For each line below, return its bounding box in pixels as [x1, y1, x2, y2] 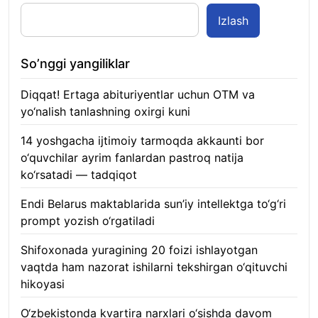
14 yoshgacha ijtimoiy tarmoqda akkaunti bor [21, 133, 264, 148]
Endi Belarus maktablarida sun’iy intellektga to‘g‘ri [21, 197, 286, 211]
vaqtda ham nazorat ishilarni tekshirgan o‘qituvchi [21, 260, 287, 274]
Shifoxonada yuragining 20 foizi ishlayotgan [21, 243, 258, 257]
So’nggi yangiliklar [21, 56, 130, 71]
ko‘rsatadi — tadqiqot [21, 168, 137, 182]
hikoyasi [21, 277, 65, 291]
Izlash [218, 13, 248, 28]
